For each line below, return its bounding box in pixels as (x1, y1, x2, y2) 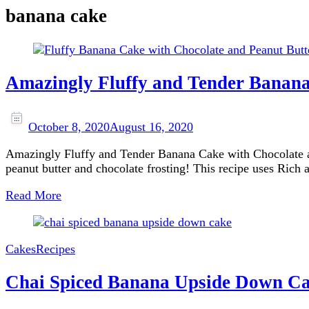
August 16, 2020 (110, 119, 193, 134)
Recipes (36, 241, 75, 256)
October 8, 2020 (28, 119, 110, 134)
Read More (6, 188, 61, 202)
